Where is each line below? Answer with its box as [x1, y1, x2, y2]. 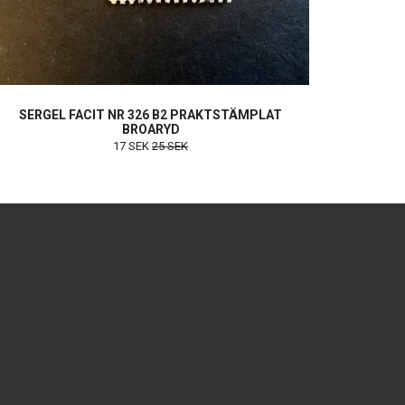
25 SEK [152, 139, 188, 154]
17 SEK [113, 139, 152, 154]
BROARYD [121, 122, 180, 137]
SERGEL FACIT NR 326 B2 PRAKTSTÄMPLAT [19, 108, 282, 123]
